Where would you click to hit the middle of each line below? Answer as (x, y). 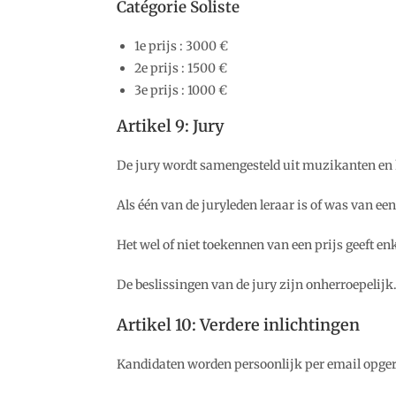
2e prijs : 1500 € (181, 68)
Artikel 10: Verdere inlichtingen (238, 325)
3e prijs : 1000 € (181, 90)
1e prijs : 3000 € (181, 46)
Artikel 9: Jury (171, 126)
